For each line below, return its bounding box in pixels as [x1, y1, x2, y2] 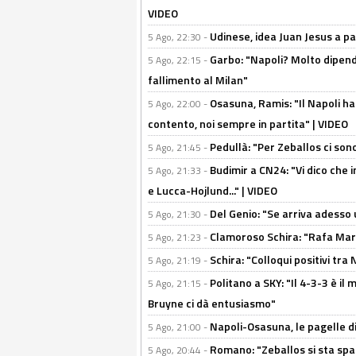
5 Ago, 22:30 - [148, 29, 210, 44]
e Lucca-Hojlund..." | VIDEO [148, 182, 277, 199]
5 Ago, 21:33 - [148, 163, 210, 178]
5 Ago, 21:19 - [148, 253, 210, 268]
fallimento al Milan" [148, 72, 248, 88]
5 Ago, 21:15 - [148, 276, 210, 291]
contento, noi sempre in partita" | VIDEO [148, 115, 348, 132]
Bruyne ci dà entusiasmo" [148, 295, 276, 311]
